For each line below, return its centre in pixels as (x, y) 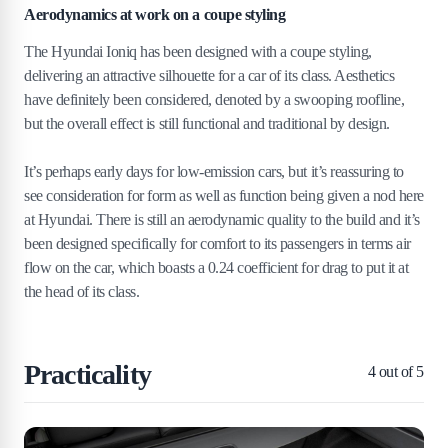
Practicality (87, 374)
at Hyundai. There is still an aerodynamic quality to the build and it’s (222, 219)
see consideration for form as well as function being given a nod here (224, 195)
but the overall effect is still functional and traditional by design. (207, 123)
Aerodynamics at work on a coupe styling (155, 14)
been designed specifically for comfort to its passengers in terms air (217, 243)
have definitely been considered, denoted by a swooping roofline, (214, 99)
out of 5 (399, 371)
